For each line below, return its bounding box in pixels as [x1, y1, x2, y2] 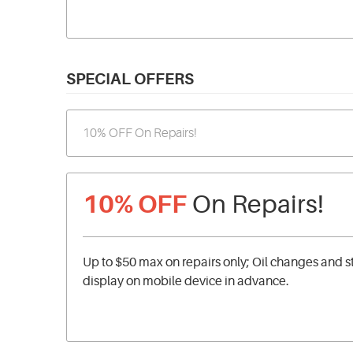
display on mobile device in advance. [83, 274, 289, 288]
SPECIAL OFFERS [66, 70, 194, 88]
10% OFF [83, 190, 187, 219]
